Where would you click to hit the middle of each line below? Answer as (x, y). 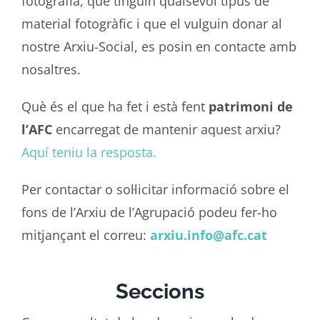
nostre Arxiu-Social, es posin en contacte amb (159, 46)
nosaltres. (51, 69)
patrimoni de (250, 106)
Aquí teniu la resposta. (89, 152)
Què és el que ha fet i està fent (115, 106)
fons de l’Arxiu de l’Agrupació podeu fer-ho (149, 212)
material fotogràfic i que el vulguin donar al (151, 24)
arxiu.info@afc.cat (208, 235)
